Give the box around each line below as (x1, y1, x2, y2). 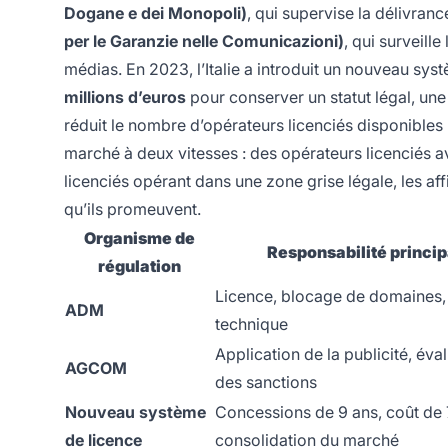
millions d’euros (64, 87, 186, 108)
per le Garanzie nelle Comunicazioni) (64, 31, 344, 52)
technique (215, 314, 288, 335)
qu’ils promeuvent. (64, 199, 201, 220)
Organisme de (83, 228, 195, 249)
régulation (97, 256, 181, 277)
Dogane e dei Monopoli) (64, 3, 247, 24)
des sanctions (215, 372, 317, 393)
